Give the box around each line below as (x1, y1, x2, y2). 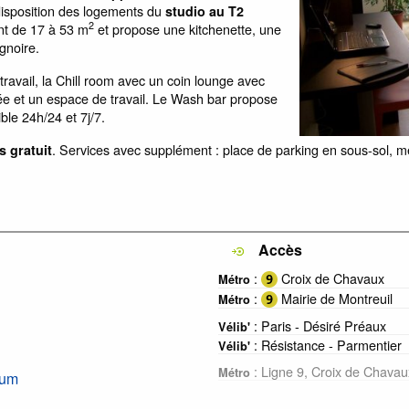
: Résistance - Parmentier (250, 334, 402, 354)
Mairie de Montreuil (278, 288, 393, 308)
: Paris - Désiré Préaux (250, 315, 386, 335)
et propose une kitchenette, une (94, 18, 281, 38)
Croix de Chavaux (278, 267, 384, 288)
